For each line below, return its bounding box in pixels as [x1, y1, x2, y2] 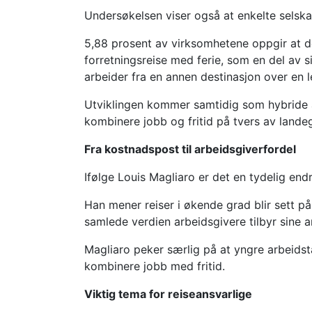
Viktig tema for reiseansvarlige [84, 286, 253, 301]
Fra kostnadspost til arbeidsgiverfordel [84, 141, 297, 156]
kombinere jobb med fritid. [84, 258, 226, 273]
